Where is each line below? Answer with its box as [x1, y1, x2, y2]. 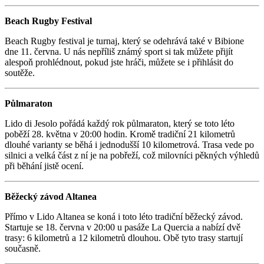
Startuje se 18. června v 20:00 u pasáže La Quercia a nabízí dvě [5, 222, 240, 233]
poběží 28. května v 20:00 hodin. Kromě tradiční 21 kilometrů [5, 129, 235, 140]
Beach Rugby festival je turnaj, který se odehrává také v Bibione [5, 36, 244, 47]
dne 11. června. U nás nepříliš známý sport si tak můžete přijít [5, 47, 233, 57]
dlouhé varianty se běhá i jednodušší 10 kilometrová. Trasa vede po [5, 140, 254, 150]
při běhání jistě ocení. [5, 161, 84, 171]
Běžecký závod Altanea [5, 192, 97, 202]
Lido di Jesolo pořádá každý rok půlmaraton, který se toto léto [5, 118, 235, 129]
